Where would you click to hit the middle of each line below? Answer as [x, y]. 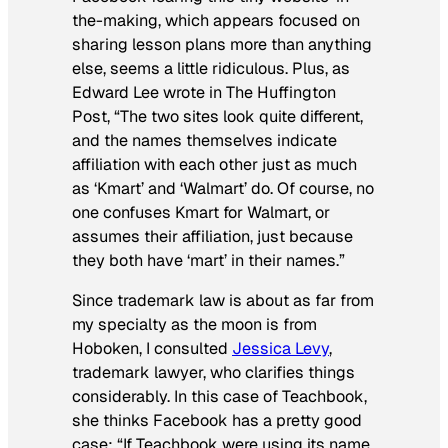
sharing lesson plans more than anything [222, 44]
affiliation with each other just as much [214, 164]
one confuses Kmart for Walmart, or [201, 212]
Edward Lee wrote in [149, 92]
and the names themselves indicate [204, 140]
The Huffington [281, 92]
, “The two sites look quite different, [235, 116]
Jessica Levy [280, 348]
